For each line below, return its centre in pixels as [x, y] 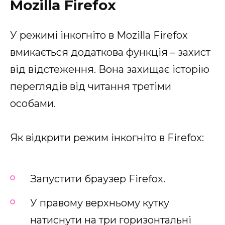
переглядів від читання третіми [91, 86]
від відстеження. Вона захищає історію [110, 69]
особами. [33, 103]
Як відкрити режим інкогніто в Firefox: [107, 137]
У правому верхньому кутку [100, 203]
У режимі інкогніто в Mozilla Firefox [99, 35]
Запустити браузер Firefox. [98, 179]
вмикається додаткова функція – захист [110, 52]
